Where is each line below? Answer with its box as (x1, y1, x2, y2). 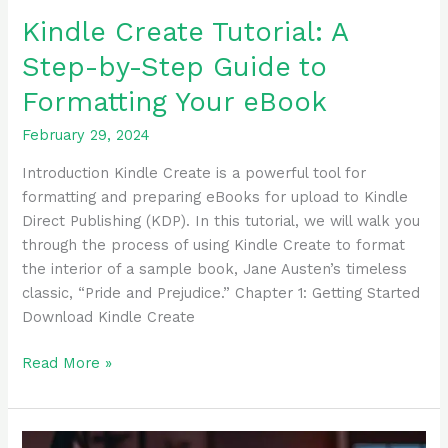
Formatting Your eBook (22, 86, 328, 118)
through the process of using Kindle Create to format (22, 236, 406, 255)
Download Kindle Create (22, 308, 196, 327)
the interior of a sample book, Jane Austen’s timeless (22, 260, 408, 279)
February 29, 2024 (22, 126, 151, 145)
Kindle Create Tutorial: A (22, 16, 349, 48)
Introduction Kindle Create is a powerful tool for (22, 164, 367, 183)
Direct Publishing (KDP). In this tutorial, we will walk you (22, 212, 421, 231)
